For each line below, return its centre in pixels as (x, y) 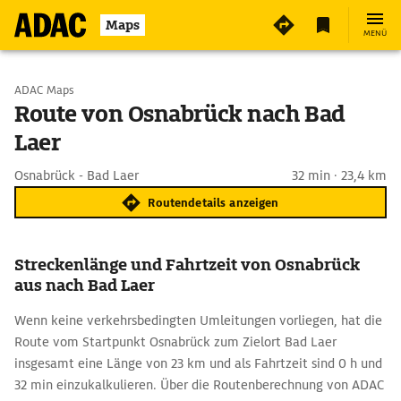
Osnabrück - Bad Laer (77, 175)
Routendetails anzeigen (213, 202)
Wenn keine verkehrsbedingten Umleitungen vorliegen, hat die (198, 320)
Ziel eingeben (90, 136)
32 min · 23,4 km (339, 175)
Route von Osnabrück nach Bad (180, 114)
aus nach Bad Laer (85, 285)
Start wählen (88, 90)
